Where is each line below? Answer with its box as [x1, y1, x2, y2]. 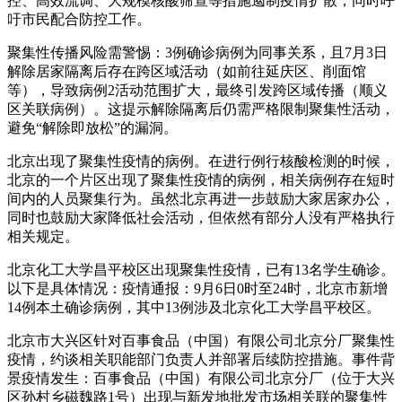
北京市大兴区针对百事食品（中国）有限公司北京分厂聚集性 [7, 332, 395, 348]
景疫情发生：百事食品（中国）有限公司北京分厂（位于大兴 [7, 370, 395, 386]
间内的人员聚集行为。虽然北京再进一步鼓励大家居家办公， [7, 190, 395, 206]
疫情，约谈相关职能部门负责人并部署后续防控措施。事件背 [7, 351, 395, 367]
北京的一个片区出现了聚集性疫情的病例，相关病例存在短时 [7, 171, 395, 188]
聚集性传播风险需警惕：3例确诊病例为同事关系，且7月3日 [7, 44, 388, 60]
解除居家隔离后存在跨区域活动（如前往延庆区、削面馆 [7, 63, 366, 79]
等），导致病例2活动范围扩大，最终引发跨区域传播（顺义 [7, 82, 388, 98]
